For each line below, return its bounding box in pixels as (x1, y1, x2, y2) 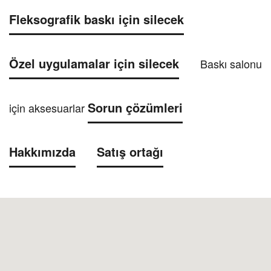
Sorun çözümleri (88, 99, 183, 117)
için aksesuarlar (9, 100, 88, 116)
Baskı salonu (197, 56, 262, 72)
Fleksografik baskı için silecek (9, 10, 184, 28)
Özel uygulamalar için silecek (9, 54, 179, 73)
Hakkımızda (9, 143, 76, 161)
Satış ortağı (97, 143, 163, 161)
